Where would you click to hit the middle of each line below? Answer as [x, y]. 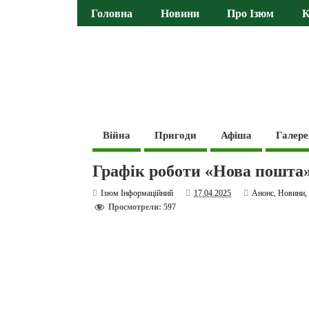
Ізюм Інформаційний [137, 193]
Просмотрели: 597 [142, 207]
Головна [112, 14]
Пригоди [176, 135]
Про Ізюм [251, 14]
